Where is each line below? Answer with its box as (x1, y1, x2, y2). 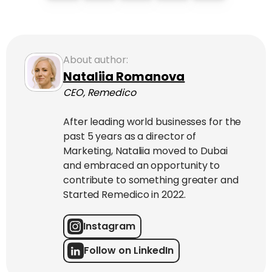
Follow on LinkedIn (84, 243, 174, 258)
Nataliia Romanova (63, 68, 185, 86)
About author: (63, 53, 128, 67)
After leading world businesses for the (63, 115, 242, 129)
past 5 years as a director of (63, 129, 197, 144)
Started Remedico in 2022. (63, 188, 186, 202)
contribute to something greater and (63, 173, 239, 188)
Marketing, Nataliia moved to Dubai (63, 144, 228, 158)
